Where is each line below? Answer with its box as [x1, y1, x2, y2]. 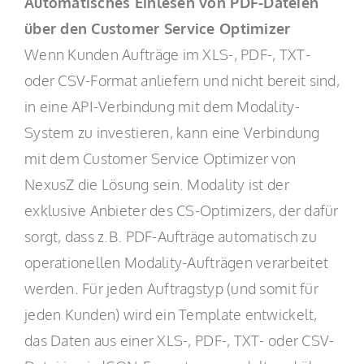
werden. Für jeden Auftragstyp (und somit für [24, 279, 318, 297]
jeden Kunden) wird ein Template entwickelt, [24, 305, 318, 323]
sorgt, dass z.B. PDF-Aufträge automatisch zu [24, 227, 317, 245]
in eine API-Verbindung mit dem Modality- [24, 97, 300, 115]
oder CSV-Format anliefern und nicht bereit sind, [24, 71, 340, 89]
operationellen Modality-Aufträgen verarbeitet [24, 253, 329, 271]
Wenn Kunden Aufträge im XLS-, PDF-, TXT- [24, 45, 310, 63]
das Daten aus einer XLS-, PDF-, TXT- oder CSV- [24, 331, 335, 349]
